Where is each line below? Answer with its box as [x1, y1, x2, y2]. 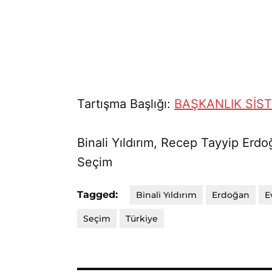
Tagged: [77, 189, 118, 201]
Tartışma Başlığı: [77, 97, 175, 112]
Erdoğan [212, 189, 250, 201]
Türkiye [126, 213, 158, 225]
